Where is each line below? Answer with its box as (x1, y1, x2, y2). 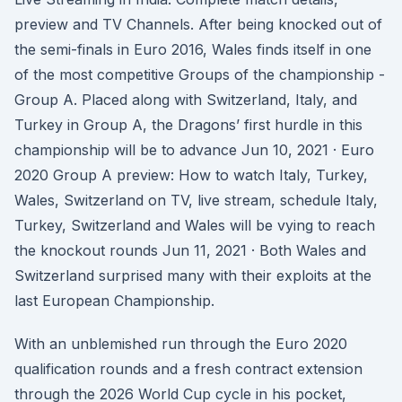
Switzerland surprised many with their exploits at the (14, 267, 371, 284)
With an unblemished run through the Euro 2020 (14, 335, 347, 353)
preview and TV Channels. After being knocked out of (14, 15, 382, 33)
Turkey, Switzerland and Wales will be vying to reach (14, 216, 375, 234)
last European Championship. (14, 292, 214, 310)
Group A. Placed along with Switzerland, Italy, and (14, 91, 357, 109)
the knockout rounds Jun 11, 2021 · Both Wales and (14, 241, 366, 259)
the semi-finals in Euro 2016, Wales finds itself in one (14, 40, 371, 58)
